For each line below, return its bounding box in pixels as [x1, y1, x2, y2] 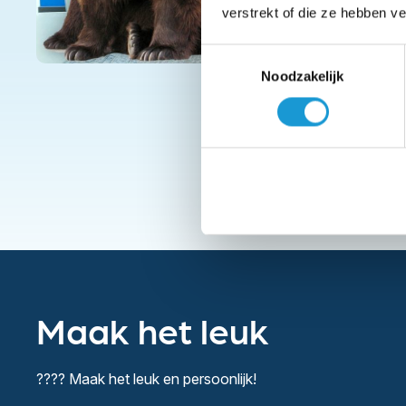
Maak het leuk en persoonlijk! [65, 370, 256, 389]
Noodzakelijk [261, 68, 344, 84]
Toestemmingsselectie [200, 46, 334, 63]
